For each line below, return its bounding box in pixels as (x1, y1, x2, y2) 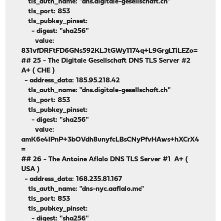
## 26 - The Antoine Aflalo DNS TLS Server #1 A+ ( (21, 156, 188, 164)
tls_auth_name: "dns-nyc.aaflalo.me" (21, 185, 145, 193)
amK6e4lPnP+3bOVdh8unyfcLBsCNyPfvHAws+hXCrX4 (21, 136, 200, 144)
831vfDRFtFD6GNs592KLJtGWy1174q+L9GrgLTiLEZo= (21, 47, 198, 55)
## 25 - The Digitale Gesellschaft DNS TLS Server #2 (21, 57, 192, 65)
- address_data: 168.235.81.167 (21, 176, 122, 184)
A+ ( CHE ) (21, 67, 55, 75)
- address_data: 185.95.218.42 (21, 77, 120, 85)
